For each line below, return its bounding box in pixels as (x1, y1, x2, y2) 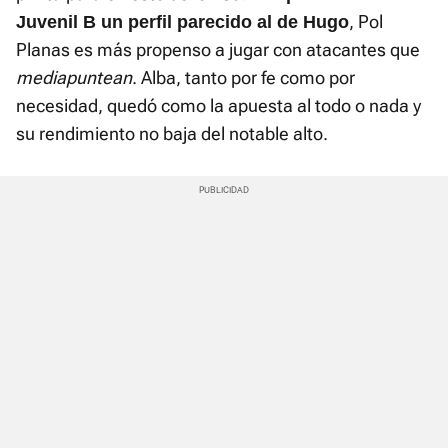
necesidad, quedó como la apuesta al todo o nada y (16, 95, 421, 117)
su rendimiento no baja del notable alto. (16, 123, 328, 145)
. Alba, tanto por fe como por (132, 67, 355, 89)
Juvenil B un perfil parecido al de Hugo (16, 12, 349, 33)
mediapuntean (16, 67, 132, 89)
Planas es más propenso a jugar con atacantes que (16, 39, 420, 61)
